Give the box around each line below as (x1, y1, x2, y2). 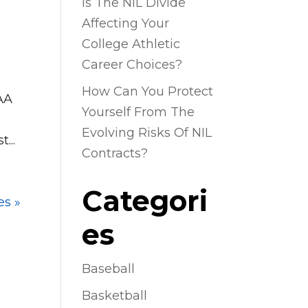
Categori (82, 184, 208, 218)
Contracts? (82, 146, 148, 161)
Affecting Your (82, 16, 170, 31)
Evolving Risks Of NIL (82, 125, 212, 140)
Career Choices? (82, 57, 183, 72)
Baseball (82, 261, 135, 276)
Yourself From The (82, 104, 195, 120)
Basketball (82, 288, 148, 303)
